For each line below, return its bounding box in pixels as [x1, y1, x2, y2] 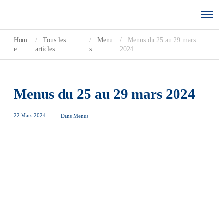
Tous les [43, 36, 66, 44]
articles [35, 45, 55, 53]
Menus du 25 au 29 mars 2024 [14, 86, 195, 102]
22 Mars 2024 [14, 112, 47, 118]
